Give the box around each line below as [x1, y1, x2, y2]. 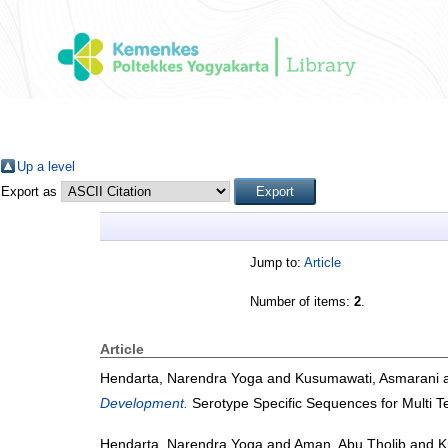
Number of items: [250, 294, 354, 310]
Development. [100, 395, 188, 412]
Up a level [17, 159, 75, 175]
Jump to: [250, 255, 304, 271]
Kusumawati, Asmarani [295, 370, 439, 387]
